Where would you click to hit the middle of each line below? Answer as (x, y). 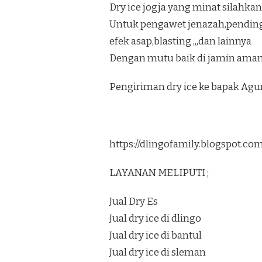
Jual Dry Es (134, 201)
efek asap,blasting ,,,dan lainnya (180, 41)
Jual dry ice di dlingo (155, 218)
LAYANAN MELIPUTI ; (159, 173)
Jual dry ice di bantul (156, 235)
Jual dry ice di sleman (158, 252)
